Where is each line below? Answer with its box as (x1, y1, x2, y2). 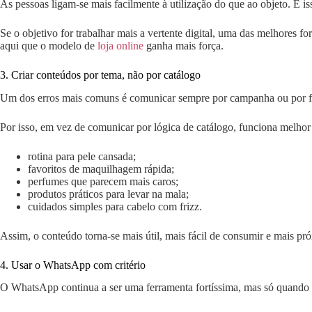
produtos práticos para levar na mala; (28, 187, 189, 200)
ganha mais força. (143, 39, 224, 52)
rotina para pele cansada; (28, 150, 136, 162)
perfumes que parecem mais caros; (28, 175, 178, 187)
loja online (97, 39, 143, 52)
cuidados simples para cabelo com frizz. (28, 200, 202, 212)
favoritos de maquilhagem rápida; (28, 162, 174, 175)
